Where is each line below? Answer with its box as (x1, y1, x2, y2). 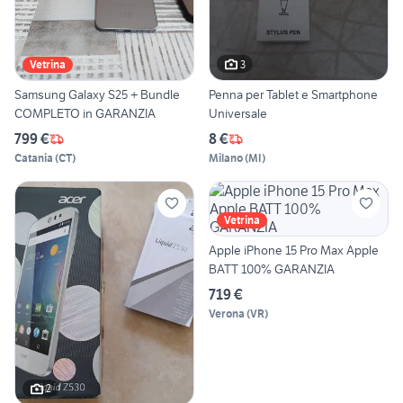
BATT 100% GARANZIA (209, 261, 335, 278)
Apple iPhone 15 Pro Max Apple (209, 242, 379, 259)
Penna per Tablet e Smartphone (209, 86, 378, 103)
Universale (209, 105, 267, 122)
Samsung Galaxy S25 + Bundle (14, 86, 180, 103)
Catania (14, 151, 53, 166)
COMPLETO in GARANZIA (14, 105, 156, 122)
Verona (209, 307, 245, 321)
